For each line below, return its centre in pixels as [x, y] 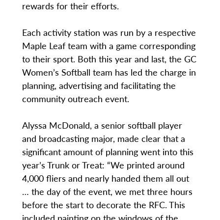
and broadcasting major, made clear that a [103, 138]
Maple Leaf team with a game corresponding [109, 46]
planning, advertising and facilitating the [99, 85]
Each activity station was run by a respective [109, 32]
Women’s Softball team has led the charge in [109, 72]
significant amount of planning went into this [108, 152]
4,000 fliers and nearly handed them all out [105, 178]
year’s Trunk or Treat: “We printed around [103, 165]
